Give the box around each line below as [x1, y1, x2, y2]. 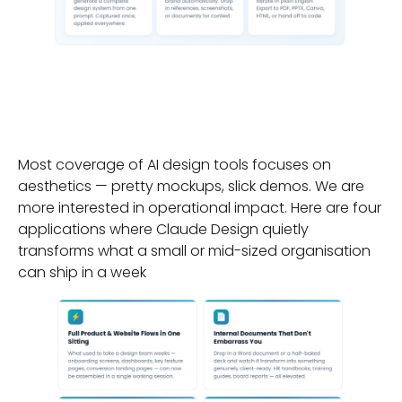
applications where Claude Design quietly [18, 218, 309, 240]
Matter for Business [18, 97, 330, 144]
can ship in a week [18, 261, 146, 283]
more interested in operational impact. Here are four [18, 197, 381, 218]
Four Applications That [18, 58, 381, 105]
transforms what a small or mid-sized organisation [18, 240, 371, 261]
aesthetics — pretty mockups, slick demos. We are [18, 175, 364, 197]
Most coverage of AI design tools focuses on [18, 153, 331, 175]
